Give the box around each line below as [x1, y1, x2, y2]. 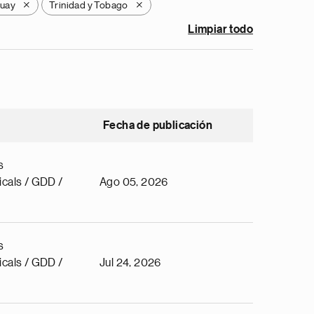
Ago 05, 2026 [100, 177, 168, 188]
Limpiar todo [188, 24, 253, 35]
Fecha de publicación [103, 120, 212, 131]
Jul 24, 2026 [100, 257, 161, 268]
